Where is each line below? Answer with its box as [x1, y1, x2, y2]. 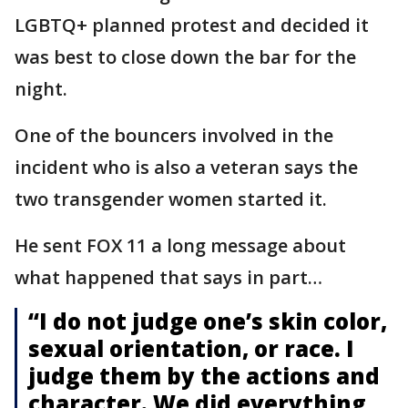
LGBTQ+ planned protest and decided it [15, 12, 369, 37]
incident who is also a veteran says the [15, 154, 358, 179]
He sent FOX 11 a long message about [15, 232, 346, 258]
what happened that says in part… [15, 264, 322, 290]
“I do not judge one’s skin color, [28, 305, 387, 336]
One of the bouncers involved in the [15, 122, 333, 148]
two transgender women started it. [15, 186, 327, 211]
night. [15, 76, 67, 101]
